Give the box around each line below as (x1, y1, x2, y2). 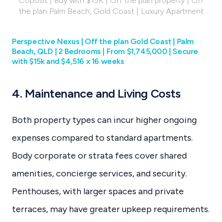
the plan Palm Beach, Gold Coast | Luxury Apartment (18, 6, 204, 16)
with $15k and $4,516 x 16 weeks (12, 56, 124, 66)
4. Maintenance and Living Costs (12, 86, 181, 101)
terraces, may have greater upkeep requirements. (12, 203, 210, 215)
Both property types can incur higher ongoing (12, 114, 197, 125)
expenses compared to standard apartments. (12, 132, 193, 143)
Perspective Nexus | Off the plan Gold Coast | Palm (12, 36, 194, 46)
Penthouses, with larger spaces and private (12, 185, 184, 197)
